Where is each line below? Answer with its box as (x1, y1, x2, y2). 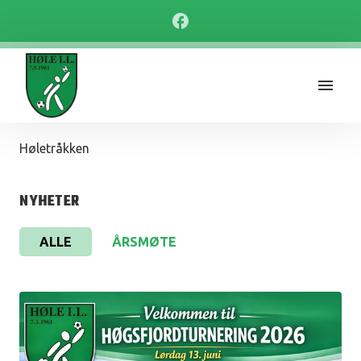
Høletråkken (19, 141, 89, 156)
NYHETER (19, 190, 80, 214)
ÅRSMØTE (112, 234, 176, 249)
